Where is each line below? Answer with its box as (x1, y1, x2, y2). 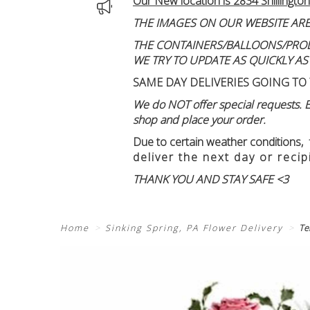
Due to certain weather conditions (133, 134, 301, 149)
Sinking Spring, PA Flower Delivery (105, 221, 283, 234)
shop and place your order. (133, 111, 266, 127)
